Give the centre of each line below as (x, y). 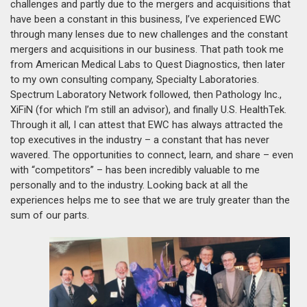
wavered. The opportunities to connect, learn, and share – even (152, 155)
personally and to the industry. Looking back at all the (129, 185)
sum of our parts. (50, 215)
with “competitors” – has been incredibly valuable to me (135, 170)
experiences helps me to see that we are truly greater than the (150, 200)
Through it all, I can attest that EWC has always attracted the (147, 124)
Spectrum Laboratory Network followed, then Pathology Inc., (146, 94)
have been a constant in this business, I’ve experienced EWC (146, 19)
